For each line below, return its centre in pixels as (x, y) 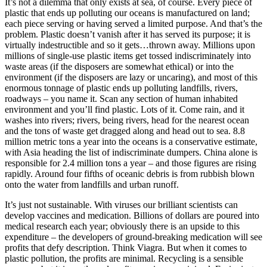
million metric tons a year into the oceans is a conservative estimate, (131, 142)
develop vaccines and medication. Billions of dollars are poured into (132, 216)
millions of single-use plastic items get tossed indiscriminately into (128, 56)
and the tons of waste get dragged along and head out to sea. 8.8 (125, 131)
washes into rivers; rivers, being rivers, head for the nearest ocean (127, 120)
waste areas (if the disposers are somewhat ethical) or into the (119, 67)
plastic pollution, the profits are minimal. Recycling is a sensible (124, 259)
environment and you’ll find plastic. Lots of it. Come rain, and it (125, 110)
